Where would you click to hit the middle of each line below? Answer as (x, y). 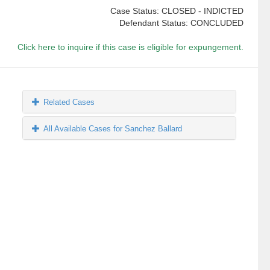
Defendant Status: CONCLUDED (181, 23)
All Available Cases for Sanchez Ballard (113, 129)
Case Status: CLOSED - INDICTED (177, 11)
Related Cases (69, 102)
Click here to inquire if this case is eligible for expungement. (130, 47)
